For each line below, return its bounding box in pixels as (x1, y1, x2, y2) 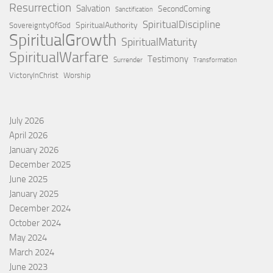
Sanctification (115, 5, 153, 13)
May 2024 (9, 232, 47, 243)
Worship (63, 70, 91, 80)
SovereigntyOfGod (9, 20, 71, 30)
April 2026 (9, 129, 48, 141)
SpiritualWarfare (9, 48, 108, 66)
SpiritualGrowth (9, 30, 116, 50)
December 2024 (9, 202, 71, 214)
